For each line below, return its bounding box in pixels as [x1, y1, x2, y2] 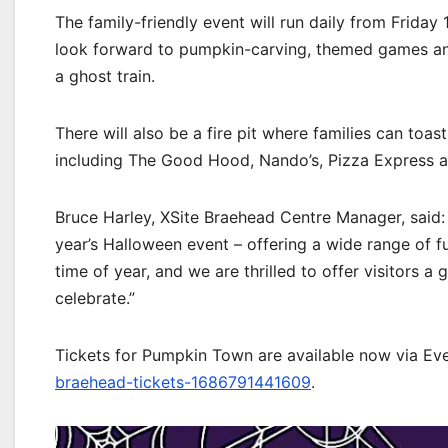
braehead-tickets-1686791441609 [55, 372, 311, 393]
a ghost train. [55, 66, 155, 87]
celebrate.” [55, 288, 135, 309]
